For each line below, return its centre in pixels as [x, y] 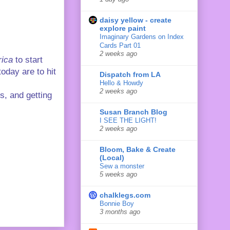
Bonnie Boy [117, 203]
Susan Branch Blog [133, 112]
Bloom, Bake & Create [138, 149]
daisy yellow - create [136, 20]
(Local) [112, 157]
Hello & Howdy [121, 83]
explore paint [123, 28]
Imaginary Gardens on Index [142, 36]
